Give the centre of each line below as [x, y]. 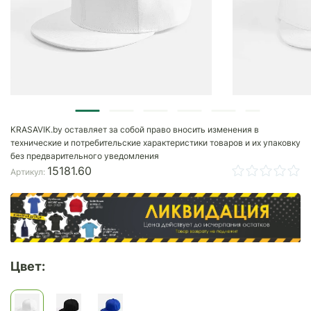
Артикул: [29, 172]
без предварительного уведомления [85, 156]
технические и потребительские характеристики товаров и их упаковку [155, 143]
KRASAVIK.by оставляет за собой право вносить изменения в [135, 129]
